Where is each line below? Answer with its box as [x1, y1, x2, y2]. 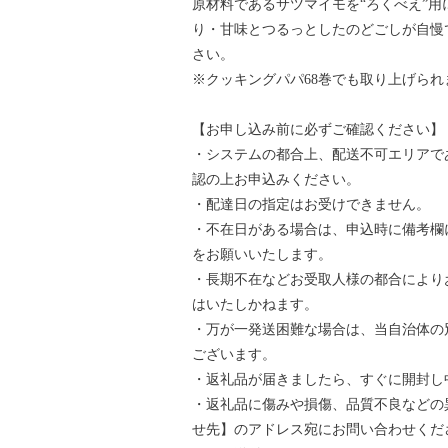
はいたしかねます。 [192, 296, 318, 312]
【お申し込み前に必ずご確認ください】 [192, 121, 444, 137]
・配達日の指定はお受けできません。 [192, 196, 430, 212]
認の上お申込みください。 [192, 171, 360, 187]
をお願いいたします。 [192, 246, 332, 262]
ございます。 [192, 346, 276, 362]
